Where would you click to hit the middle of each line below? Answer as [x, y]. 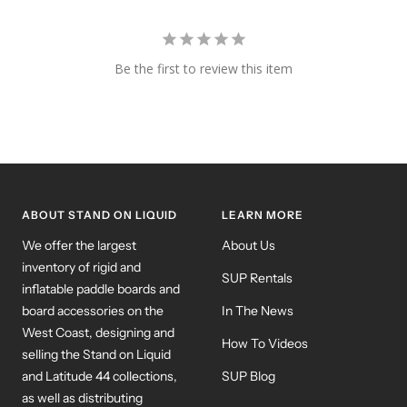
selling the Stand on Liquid [96, 354]
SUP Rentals [257, 278]
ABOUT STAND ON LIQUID [99, 214]
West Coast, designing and [98, 332]
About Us [248, 245]
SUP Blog [248, 376]
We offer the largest [79, 245]
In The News [258, 310]
